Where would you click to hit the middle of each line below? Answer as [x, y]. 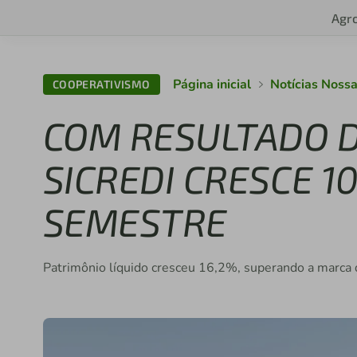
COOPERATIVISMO [101, 84]
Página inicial [212, 84]
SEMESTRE [135, 222]
